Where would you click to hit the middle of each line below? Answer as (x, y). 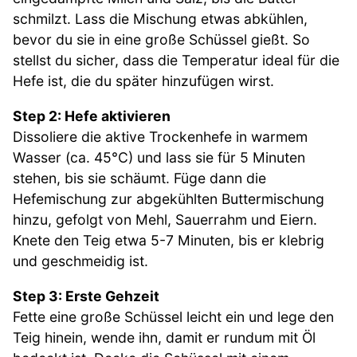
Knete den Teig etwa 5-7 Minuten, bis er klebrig (169, 240)
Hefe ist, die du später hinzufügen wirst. (143, 81)
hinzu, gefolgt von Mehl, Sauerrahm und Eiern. (165, 220)
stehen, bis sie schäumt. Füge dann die (139, 178)
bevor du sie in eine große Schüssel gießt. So (161, 40)
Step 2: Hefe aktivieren (92, 116)
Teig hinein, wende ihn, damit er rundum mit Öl (164, 337)
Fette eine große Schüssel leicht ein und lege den (173, 316)
